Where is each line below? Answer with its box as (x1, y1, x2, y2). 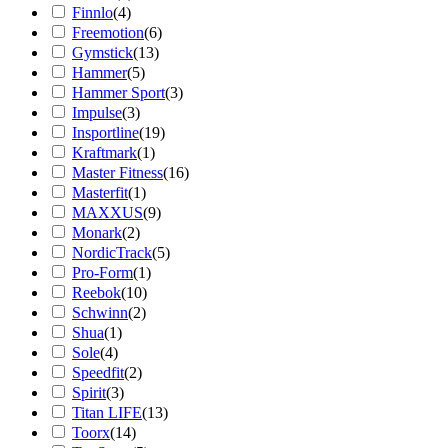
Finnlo (72, 3, 113, 21)
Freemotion (72, 23, 144, 41)
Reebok (72, 283, 121, 301)
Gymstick (72, 43, 133, 61)
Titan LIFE (72, 403, 142, 421)
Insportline (72, 123, 139, 141)
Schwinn (72, 303, 128, 321)
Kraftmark (72, 143, 137, 161)
